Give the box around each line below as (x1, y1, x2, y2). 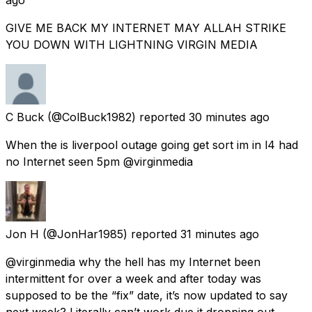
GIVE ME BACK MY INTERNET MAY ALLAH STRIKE (6, 20, 286, 35)
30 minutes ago (189, 109, 270, 124)
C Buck (6, 109, 44, 124)
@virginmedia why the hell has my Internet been (6, 254, 260, 269)
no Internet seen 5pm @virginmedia (6, 154, 193, 169)
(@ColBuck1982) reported (47, 109, 185, 124)
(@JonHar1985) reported (42, 226, 177, 241)
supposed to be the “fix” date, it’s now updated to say (6, 288, 288, 302)
